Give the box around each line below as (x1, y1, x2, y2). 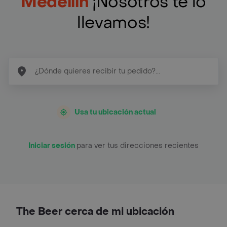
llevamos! (77, 12, 150, 33)
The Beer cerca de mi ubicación (16, 205, 174, 218)
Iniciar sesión (28, 140, 77, 150)
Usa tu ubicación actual (74, 107, 156, 117)
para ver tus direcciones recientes (77, 140, 199, 150)
